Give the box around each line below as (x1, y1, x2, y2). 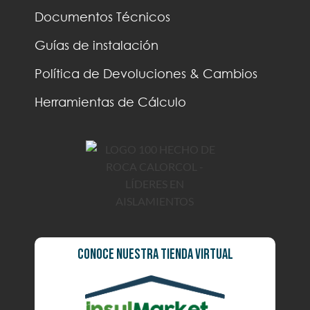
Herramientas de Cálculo (35, 94, 186, 110)
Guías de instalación (35, 37, 158, 53)
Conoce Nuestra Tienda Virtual (77, 246, 233, 264)
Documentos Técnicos (35, 9, 170, 25)
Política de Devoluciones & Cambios (35, 66, 257, 82)
